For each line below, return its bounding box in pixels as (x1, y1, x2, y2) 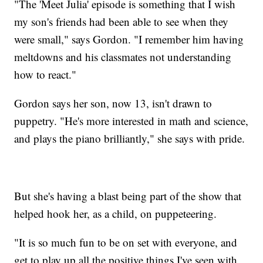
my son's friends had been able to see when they (14, 14, 229, 29)
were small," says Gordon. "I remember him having (14, 32, 244, 47)
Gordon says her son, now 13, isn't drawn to (14, 96, 213, 111)
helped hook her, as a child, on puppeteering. (14, 206, 217, 221)
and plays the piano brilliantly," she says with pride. (14, 131, 245, 146)
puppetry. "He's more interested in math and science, (14, 113, 249, 129)
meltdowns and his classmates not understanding (14, 49, 232, 65)
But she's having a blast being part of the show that (14, 188, 242, 204)
